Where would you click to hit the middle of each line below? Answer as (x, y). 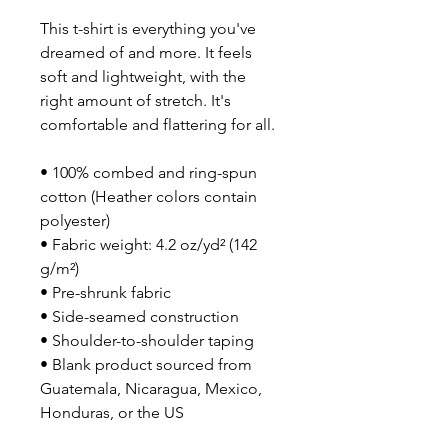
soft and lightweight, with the (143, 76)
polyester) (75, 220)
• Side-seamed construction (139, 316)
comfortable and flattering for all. (159, 124)
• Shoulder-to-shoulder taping (147, 340)
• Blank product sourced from (146, 364)
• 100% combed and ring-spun (148, 172)
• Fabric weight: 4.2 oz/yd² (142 (148, 244)
